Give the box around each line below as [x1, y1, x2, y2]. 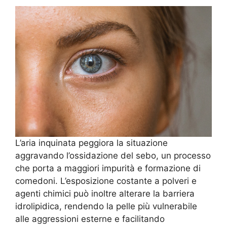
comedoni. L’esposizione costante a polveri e [15, 176, 197, 186]
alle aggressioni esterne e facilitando [15, 214, 165, 224]
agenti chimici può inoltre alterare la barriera [15, 188, 195, 199]
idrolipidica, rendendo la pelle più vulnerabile [15, 201, 197, 212]
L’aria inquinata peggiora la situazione [15, 138, 168, 148]
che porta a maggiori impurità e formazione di [15, 163, 201, 174]
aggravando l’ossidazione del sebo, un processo [15, 150, 211, 161]
